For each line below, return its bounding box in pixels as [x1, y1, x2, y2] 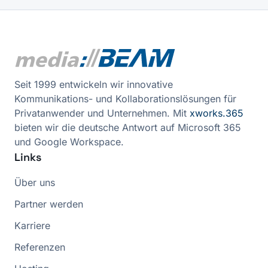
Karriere [14, 220, 50, 232]
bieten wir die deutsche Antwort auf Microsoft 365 [14, 121, 241, 133]
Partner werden [14, 198, 83, 210]
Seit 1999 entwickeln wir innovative [14, 78, 173, 90]
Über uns [14, 176, 55, 188]
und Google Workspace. [14, 136, 124, 148]
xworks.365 [190, 107, 243, 119]
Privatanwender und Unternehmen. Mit [14, 107, 190, 119]
